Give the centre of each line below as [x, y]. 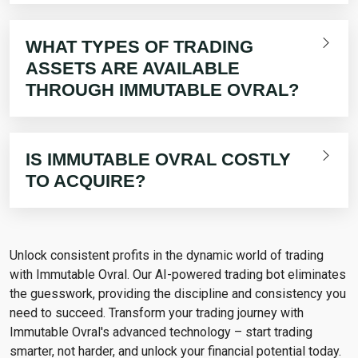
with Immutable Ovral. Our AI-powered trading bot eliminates [178, 275]
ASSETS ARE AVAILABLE [133, 69]
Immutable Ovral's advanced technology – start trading [161, 332]
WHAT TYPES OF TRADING [139, 47]
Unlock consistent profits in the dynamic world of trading [167, 256]
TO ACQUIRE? [86, 181]
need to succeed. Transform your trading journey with [157, 313]
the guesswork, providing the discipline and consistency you [178, 294]
